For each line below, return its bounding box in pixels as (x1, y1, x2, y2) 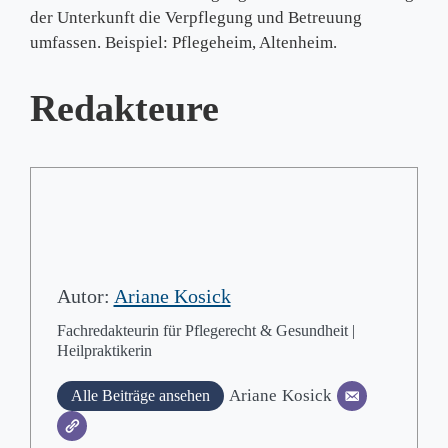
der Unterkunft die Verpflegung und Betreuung (30, 7, 362, 27)
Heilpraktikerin (56, 341, 152, 359)
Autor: (56, 284, 114, 307)
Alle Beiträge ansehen (70, 386, 210, 404)
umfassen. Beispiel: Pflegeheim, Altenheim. (30, 32, 337, 52)
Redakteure (30, 87, 219, 129)
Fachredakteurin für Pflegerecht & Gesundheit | (56, 321, 355, 339)
